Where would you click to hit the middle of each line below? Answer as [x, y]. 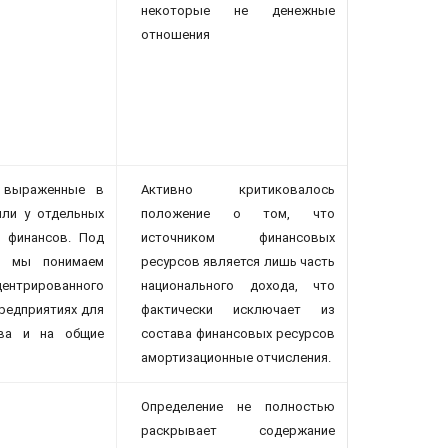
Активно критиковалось [238, 190]
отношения [175, 35]
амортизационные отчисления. [236, 358]
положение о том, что [238, 214]
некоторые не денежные [238, 11]
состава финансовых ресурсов [238, 334]
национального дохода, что [238, 286]
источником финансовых [238, 238]
